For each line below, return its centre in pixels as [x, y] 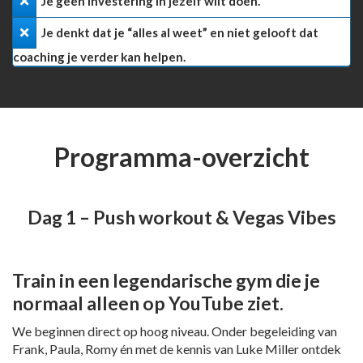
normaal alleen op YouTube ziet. [148, 303]
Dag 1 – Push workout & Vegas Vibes [181, 218]
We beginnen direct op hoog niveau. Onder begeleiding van [175, 331]
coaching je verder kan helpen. [99, 57]
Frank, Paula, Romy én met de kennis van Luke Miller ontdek [177, 349]
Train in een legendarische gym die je [166, 281]
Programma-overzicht [181, 157]
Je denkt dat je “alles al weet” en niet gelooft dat [180, 33]
